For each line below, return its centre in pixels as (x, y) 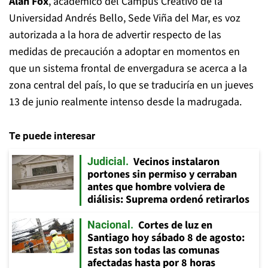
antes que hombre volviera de (156, 187)
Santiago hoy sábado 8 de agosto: (166, 237)
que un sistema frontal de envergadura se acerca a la (128, 68)
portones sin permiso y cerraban (162, 174)
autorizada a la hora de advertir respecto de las (115, 35)
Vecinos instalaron (176, 162)
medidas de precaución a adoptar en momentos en (124, 51)
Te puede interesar (52, 135)
